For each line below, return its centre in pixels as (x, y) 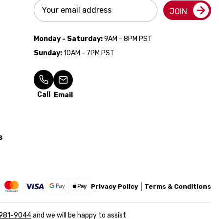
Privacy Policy (115, 186)
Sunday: (48, 53)
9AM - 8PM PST (127, 39)
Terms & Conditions (178, 186)
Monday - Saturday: (68, 39)
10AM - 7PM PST (88, 53)
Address (49, 16)
